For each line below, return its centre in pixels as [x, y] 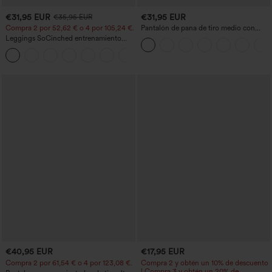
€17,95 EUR [162, 252]
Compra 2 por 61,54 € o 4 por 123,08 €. [69, 263]
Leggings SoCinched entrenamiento [63, 39]
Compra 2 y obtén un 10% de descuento [204, 263]
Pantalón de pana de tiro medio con [198, 28]
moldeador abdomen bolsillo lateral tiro [68, 47]
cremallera [157, 37]
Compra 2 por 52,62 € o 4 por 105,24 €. [70, 28]
